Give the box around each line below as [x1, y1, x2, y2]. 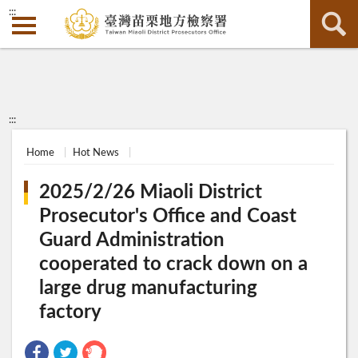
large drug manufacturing [39, 279, 258, 299]
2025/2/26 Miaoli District [39, 183, 263, 203]
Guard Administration [39, 231, 225, 251]
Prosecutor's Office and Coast [39, 207, 297, 227]
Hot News [73, 147, 120, 158]
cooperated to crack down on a [39, 255, 308, 275]
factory [39, 303, 102, 323]
